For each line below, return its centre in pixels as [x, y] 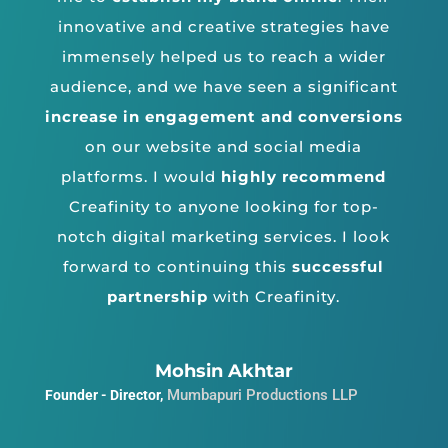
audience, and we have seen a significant [223, 87]
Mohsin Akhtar [223, 371]
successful [338, 267]
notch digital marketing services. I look [224, 237]
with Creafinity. [274, 297]
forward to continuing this [178, 267]
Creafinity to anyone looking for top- [223, 207]
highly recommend [304, 177]
